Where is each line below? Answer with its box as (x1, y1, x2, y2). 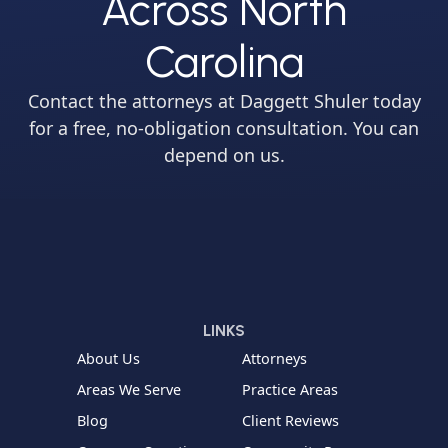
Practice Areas (242, 379, 338, 399)
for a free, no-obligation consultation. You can (29, 115, 419, 140)
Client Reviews (242, 410, 339, 430)
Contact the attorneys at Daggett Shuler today (27, 88, 421, 113)
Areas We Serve (77, 379, 181, 399)
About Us (77, 348, 140, 368)
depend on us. (163, 142, 285, 167)
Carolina (144, 34, 304, 88)
